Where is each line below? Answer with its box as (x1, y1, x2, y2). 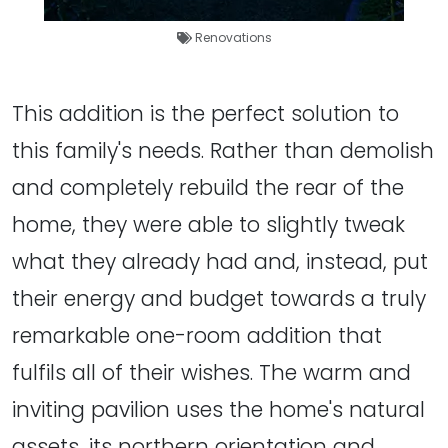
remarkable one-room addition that (12, 321, 382, 351)
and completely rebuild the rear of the (12, 173, 404, 203)
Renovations (194, 29, 272, 47)
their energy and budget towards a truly (12, 284, 426, 314)
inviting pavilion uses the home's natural (12, 395, 425, 425)
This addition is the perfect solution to (12, 99, 399, 129)
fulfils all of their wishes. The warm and (12, 358, 411, 388)
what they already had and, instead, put (12, 247, 428, 277)
